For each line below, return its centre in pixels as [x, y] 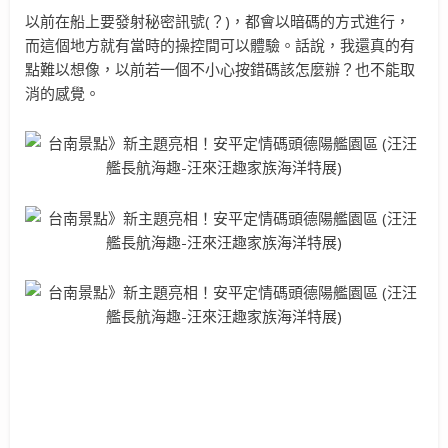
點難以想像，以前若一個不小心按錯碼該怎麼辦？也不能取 [220, 69]
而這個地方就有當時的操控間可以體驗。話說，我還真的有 [220, 45]
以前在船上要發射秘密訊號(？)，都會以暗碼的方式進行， [217, 21]
